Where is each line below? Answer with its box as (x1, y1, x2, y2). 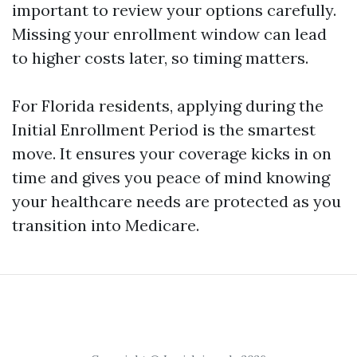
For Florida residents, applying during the (12, 96, 324, 116)
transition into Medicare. (12, 215, 199, 235)
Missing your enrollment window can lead (12, 24, 327, 44)
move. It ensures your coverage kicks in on (12, 143, 331, 163)
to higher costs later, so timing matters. (12, 48, 308, 68)
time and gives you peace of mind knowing (12, 167, 330, 187)
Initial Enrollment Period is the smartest (12, 120, 316, 139)
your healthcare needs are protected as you (12, 191, 341, 211)
